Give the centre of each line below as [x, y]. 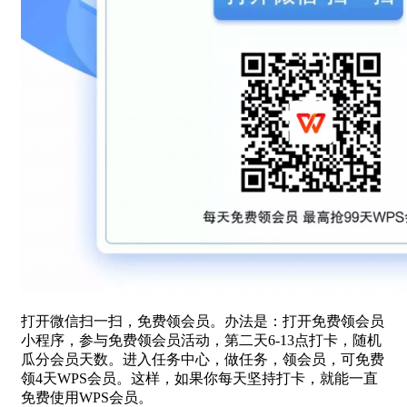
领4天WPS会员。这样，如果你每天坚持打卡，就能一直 [199, 378]
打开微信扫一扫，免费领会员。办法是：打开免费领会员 [203, 321]
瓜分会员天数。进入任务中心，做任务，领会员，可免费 [203, 359]
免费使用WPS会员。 [87, 397]
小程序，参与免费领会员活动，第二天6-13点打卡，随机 [201, 340]
